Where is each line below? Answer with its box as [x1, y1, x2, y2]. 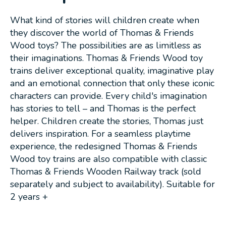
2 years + [10, 190, 48, 203]
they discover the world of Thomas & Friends [10, 26, 194, 39]
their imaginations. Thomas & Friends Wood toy [10, 51, 203, 64]
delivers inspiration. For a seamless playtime [10, 127, 191, 140]
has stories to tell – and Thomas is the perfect [10, 102, 196, 115]
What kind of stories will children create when [10, 14, 199, 26]
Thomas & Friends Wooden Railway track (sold [10, 165, 201, 178]
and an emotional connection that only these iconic [10, 77, 214, 89]
